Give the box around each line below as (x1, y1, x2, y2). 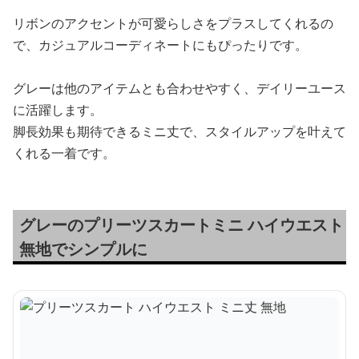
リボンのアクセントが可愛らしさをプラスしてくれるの (13, 14, 333, 32)
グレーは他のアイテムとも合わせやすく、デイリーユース (13, 79, 346, 97)
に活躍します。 (13, 100, 103, 119)
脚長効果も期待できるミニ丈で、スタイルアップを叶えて (13, 122, 346, 140)
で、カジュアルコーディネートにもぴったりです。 (13, 35, 308, 54)
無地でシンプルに (19, 237, 147, 260)
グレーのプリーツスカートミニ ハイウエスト (19, 213, 344, 236)
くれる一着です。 (13, 143, 115, 162)
